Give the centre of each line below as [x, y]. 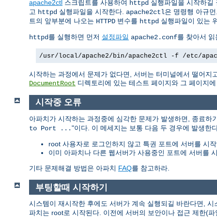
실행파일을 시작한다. [92, 11]
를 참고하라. [151, 168]
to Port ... [50, 129]
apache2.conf [154, 37]
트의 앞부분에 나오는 [62, 21]
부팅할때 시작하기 [71, 187]
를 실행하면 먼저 [75, 37]
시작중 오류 [58, 102]
